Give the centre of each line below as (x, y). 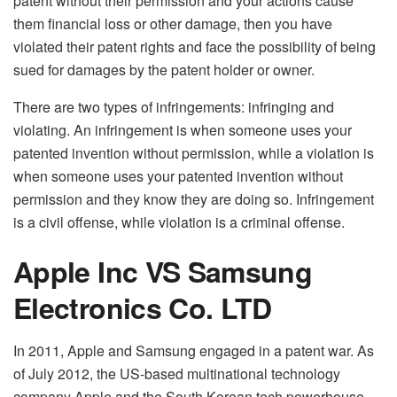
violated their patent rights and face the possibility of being (195, 47)
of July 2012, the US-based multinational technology (177, 374)
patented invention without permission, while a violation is (194, 153)
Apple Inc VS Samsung (163, 272)
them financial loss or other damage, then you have (173, 24)
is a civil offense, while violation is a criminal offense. (179, 222)
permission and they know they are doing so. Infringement (194, 199)
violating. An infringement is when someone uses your (183, 130)
